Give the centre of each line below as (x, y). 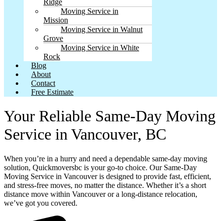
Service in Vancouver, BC (85, 134)
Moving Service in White (100, 47)
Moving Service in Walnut (102, 29)
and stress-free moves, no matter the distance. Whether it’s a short (105, 185)
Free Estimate (52, 92)
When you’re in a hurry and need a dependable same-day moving (106, 158)
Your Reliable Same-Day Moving (110, 116)
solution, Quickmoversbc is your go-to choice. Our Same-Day (100, 167)
